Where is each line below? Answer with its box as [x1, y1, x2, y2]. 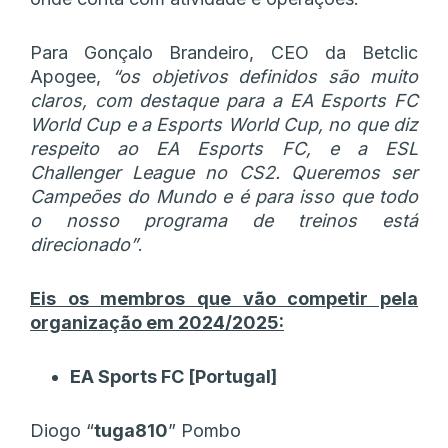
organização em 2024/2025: [30, 311, 284, 333]
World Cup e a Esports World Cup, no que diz [30, 113, 418, 135]
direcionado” [30, 233, 138, 255]
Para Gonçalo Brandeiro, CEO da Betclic [30, 41, 418, 63]
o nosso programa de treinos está [30, 209, 418, 231]
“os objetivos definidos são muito [111, 65, 419, 87]
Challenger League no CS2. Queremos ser [30, 161, 418, 183]
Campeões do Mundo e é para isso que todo [30, 185, 418, 207]
